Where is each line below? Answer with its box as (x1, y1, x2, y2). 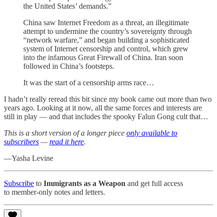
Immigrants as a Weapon (44, 179, 125, 188)
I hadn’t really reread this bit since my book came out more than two (4, 95, 212, 104)
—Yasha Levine (4, 154, 53, 163)
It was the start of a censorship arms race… (23, 78, 154, 87)
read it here (49, 138, 84, 146)
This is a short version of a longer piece (4, 129, 126, 138)
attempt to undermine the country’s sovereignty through (23, 27, 192, 36)
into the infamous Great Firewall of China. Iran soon (23, 53, 183, 62)
